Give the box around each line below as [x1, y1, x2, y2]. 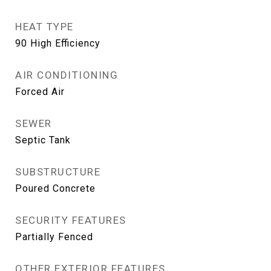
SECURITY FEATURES [15, 214, 126, 226]
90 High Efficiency [15, 38, 100, 49]
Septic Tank [15, 134, 71, 146]
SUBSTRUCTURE [15, 166, 100, 178]
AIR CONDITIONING [15, 69, 118, 81]
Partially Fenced [15, 231, 93, 243]
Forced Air [15, 86, 65, 97]
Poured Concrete [15, 183, 96, 194]
